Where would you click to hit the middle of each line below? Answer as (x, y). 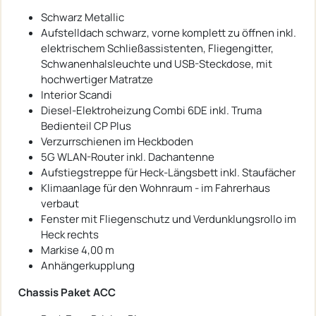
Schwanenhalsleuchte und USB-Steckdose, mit (157, 63)
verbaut (60, 203)
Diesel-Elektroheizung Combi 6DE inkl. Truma (151, 110)
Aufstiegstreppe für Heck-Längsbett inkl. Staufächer (168, 172)
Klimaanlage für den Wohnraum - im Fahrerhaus (156, 188)
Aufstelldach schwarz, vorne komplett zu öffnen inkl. (169, 32)
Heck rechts (70, 234)
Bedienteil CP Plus (86, 126)
